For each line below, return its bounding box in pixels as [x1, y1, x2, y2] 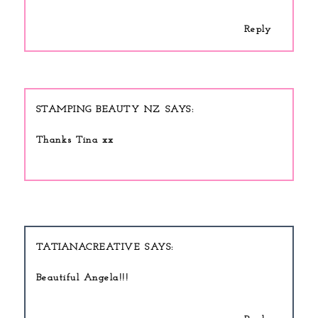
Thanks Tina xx [35, 134, 114, 146]
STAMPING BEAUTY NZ [35, 104, 160, 115]
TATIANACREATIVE [35, 241, 141, 253]
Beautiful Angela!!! [35, 272, 129, 283]
